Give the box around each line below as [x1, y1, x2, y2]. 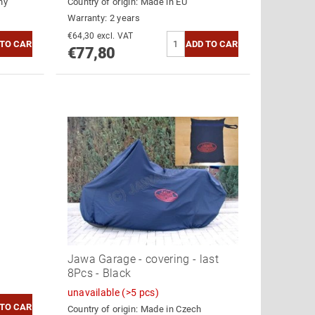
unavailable [67, 286, 122, 298]
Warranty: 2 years [67, 12, 140, 23]
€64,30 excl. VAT [96, 30, 134, 41]
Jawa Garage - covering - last [67, 252, 219, 266]
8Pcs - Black [67, 266, 131, 280]
